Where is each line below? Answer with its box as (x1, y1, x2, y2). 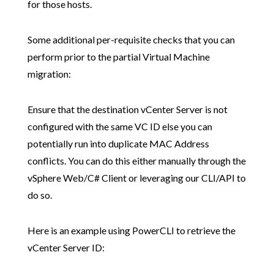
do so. (27, 189, 52, 201)
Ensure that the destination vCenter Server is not (27, 103, 228, 116)
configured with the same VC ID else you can (27, 120, 212, 133)
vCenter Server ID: (27, 242, 105, 254)
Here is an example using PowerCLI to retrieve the (27, 224, 235, 237)
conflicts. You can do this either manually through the (27, 155, 246, 167)
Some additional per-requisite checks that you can (27, 34, 235, 46)
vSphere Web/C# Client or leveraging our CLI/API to (27, 172, 246, 184)
